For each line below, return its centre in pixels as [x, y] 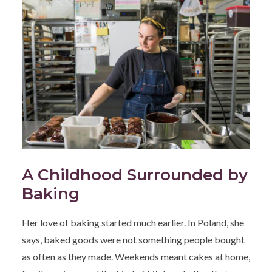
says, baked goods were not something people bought [133, 240]
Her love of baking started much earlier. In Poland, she [133, 223]
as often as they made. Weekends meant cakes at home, [136, 257]
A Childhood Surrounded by [135, 175]
